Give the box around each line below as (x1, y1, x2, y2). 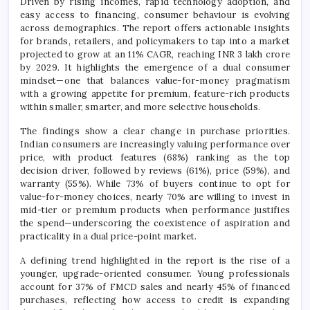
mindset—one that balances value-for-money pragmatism (20, 74, 290, 86)
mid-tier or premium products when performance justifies (20, 203, 290, 216)
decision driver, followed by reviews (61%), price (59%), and (20, 164, 290, 176)
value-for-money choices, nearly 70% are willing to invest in (20, 190, 290, 203)
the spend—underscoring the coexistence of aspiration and (20, 217, 290, 229)
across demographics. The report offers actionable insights (20, 21, 290, 34)
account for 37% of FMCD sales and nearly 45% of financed (20, 280, 290, 293)
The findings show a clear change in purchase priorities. (20, 125, 290, 137)
